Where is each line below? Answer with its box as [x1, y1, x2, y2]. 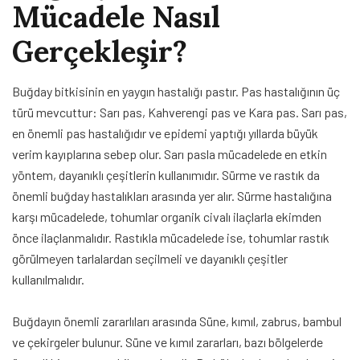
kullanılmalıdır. [12, 271, 84, 287]
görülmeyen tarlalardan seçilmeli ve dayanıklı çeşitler [12, 250, 288, 266]
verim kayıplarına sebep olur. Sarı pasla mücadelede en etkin [12, 145, 327, 162]
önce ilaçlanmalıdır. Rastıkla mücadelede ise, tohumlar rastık [12, 229, 329, 245]
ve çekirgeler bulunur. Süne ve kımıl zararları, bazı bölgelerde [12, 333, 323, 350]
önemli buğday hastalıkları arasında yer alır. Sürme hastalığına [12, 187, 332, 203]
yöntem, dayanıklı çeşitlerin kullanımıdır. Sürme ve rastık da [12, 166, 320, 182]
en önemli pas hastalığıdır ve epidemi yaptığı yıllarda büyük [12, 125, 318, 141]
